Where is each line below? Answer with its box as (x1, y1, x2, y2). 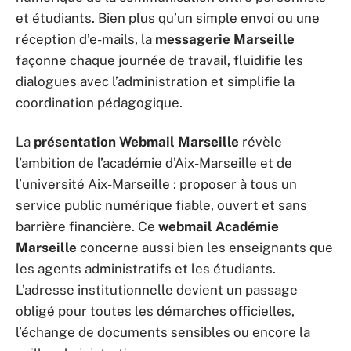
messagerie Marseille (155, 31, 295, 47)
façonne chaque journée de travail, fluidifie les (16, 52, 303, 68)
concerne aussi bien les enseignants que (77, 239, 333, 255)
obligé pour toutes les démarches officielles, (16, 302, 295, 319)
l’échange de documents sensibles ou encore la (16, 324, 310, 340)
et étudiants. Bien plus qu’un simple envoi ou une (16, 10, 320, 26)
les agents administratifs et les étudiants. (16, 260, 276, 277)
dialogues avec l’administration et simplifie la (16, 74, 295, 89)
